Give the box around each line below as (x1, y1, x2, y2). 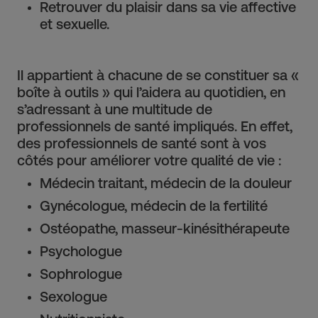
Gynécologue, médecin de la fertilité (40, 197, 268, 214)
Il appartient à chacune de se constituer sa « (17, 67, 299, 84)
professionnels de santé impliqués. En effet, (17, 118, 292, 135)
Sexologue (40, 288, 107, 305)
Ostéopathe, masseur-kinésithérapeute (40, 220, 290, 237)
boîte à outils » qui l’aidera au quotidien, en (17, 84, 285, 101)
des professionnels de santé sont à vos (17, 135, 266, 152)
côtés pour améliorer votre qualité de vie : (17, 152, 281, 169)
